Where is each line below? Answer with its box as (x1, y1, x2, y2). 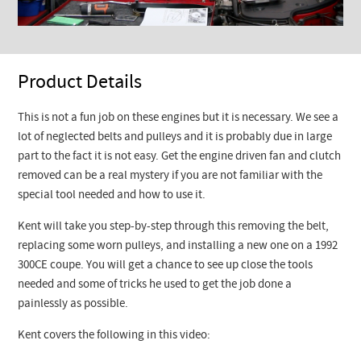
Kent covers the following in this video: (18, 330, 211, 342)
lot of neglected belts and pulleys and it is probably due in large (18, 131, 333, 144)
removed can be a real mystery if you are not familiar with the (18, 170, 323, 183)
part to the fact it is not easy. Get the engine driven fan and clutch (18, 151, 342, 164)
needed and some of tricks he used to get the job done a (18, 279, 293, 292)
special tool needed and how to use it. (18, 189, 206, 202)
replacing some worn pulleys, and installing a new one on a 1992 (18, 240, 338, 253)
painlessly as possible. (18, 298, 129, 311)
